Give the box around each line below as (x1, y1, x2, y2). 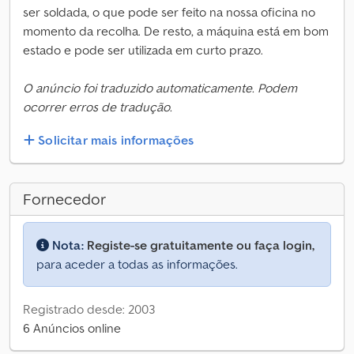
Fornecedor (23, 189, 106, 210)
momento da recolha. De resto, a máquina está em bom (23, 23, 329, 39)
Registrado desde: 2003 (23, 301, 155, 318)
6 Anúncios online (23, 320, 121, 337)
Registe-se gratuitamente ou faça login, (87, 237, 314, 254)
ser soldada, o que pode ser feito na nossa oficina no (23, 4, 315, 20)
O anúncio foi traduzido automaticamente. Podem (23, 80, 297, 96)
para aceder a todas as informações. (36, 256, 238, 273)
